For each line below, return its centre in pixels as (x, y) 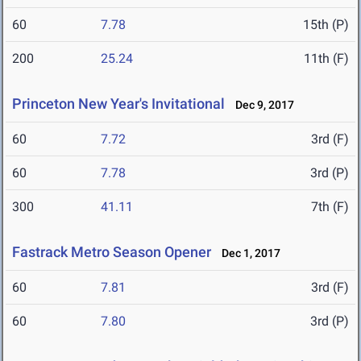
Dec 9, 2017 (261, 105)
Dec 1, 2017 (247, 253)
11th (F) (326, 59)
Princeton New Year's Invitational (118, 104)
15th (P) (326, 25)
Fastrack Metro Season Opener (112, 252)
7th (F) (330, 207)
